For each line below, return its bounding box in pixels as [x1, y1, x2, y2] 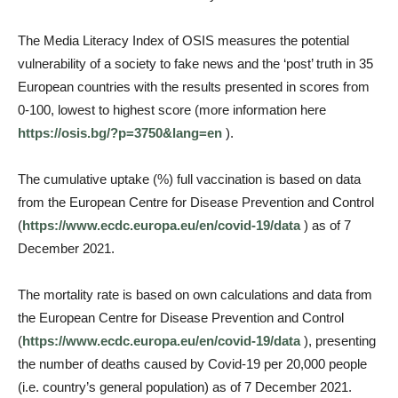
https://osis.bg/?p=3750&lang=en [18, 125, 222, 140]
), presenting [300, 333, 376, 348]
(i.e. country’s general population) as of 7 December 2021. [18, 379, 352, 394]
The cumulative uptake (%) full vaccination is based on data [18, 171, 361, 187]
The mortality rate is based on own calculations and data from [18, 287, 372, 302]
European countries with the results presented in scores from [18, 79, 370, 94]
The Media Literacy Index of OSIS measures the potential [18, 33, 349, 48]
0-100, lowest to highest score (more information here [18, 102, 326, 117]
